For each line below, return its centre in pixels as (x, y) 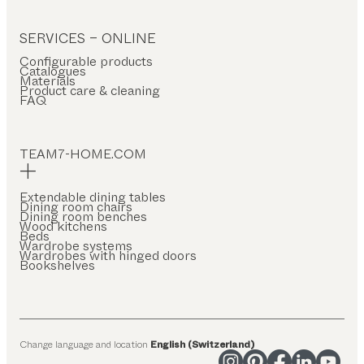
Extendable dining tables (93, 197)
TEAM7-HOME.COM (83, 154)
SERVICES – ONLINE (88, 38)
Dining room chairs (76, 206)
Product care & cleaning (90, 90)
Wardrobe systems (76, 245)
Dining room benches (83, 216)
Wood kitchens (63, 226)
